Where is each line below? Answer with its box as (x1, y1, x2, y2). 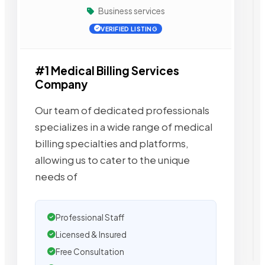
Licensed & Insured (56, 229, 127, 240)
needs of (35, 170, 77, 183)
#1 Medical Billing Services (35, 64, 179, 77)
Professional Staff (56, 212, 124, 222)
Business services (96, 5, 165, 16)
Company (35, 77, 88, 91)
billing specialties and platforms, (35, 137, 189, 150)
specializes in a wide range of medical (35, 120, 212, 133)
